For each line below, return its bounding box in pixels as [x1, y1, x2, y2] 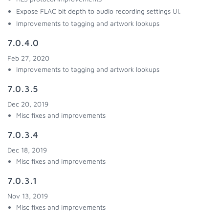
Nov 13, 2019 [7, 192, 48, 200]
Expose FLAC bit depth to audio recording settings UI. [16, 7, 181, 15]
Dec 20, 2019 [7, 100, 48, 108]
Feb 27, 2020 [7, 54, 49, 62]
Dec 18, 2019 [7, 146, 47, 154]
